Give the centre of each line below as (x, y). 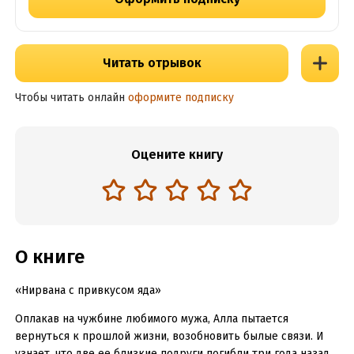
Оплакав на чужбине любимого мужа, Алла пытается (151, 319)
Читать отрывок (152, 63)
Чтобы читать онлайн (70, 98)
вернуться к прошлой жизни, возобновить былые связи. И (169, 336)
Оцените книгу (177, 154)
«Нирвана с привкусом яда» (88, 290)
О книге (49, 257)
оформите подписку (181, 98)
